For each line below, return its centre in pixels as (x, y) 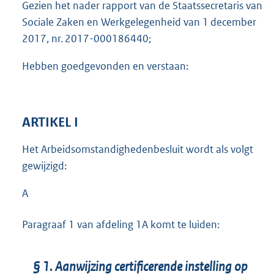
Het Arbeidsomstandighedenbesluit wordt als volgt (138, 149)
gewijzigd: (44, 165)
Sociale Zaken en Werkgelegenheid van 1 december (139, 22)
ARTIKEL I (50, 122)
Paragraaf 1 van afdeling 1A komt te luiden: (121, 224)
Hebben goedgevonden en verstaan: (105, 66)
